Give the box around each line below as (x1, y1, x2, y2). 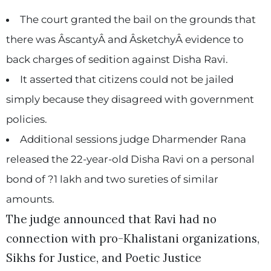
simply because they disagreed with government (6, 93, 254, 106)
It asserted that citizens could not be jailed (19, 73, 233, 86)
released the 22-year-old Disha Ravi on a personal (6, 153, 255, 166)
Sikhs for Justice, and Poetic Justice (6, 250, 201, 266)
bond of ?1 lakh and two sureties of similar (6, 173, 218, 186)
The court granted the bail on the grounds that (19, 13, 256, 26)
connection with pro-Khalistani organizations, (6, 231, 260, 246)
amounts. (6, 193, 54, 206)
